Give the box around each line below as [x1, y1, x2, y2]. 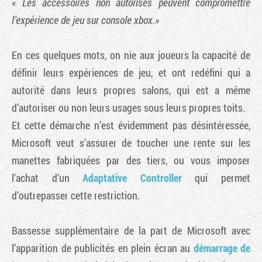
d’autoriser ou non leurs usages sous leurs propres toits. [12, 100, 245, 115]
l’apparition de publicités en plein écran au [12, 240, 194, 255]
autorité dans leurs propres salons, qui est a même [12, 82, 250, 97]
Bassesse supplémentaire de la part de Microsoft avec [12, 223, 250, 237]
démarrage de [193, 240, 250, 255]
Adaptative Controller [82, 170, 182, 185]
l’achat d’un [12, 170, 83, 185]
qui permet [181, 170, 251, 185]
